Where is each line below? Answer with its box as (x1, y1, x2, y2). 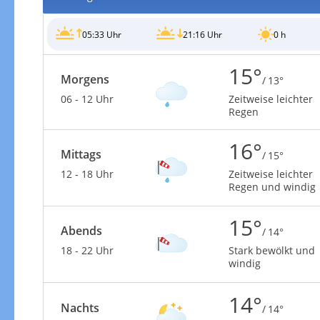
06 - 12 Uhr (60, 92, 114, 106)
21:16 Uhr (183, 28, 223, 41)
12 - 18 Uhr (60, 167, 114, 181)
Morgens (60, 71, 109, 87)
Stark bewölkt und (228, 244, 315, 257)
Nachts (60, 300, 99, 316)
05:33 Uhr (81, 28, 121, 41)
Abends (60, 223, 102, 239)
